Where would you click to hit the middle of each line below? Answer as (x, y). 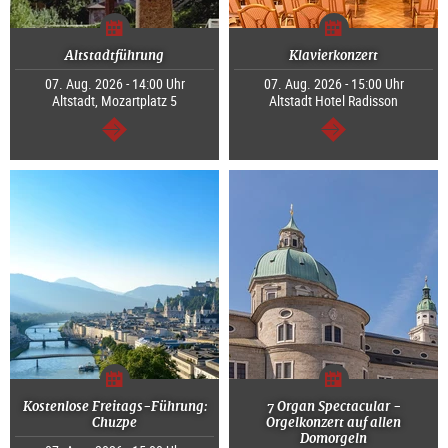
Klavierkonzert (333, 56)
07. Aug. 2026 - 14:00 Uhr (114, 84)
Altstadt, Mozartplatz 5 (114, 101)
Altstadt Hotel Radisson (333, 101)
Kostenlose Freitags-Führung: (114, 407)
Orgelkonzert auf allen (333, 423)
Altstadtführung (114, 56)
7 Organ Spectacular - (333, 407)
